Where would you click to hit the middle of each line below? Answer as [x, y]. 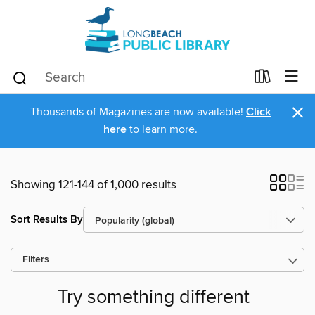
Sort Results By [47, 219]
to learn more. [162, 129]
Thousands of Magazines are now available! [138, 112]
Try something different [153, 298]
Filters [36, 260]
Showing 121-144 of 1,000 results [94, 185]
